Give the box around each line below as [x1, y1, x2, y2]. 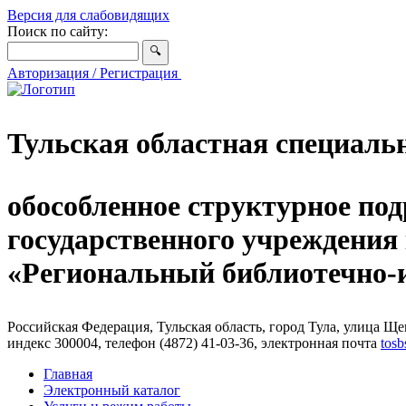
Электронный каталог [43, 382, 180, 398]
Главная [43, 366, 92, 382]
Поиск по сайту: [7, 24, 108, 39]
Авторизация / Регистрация [7, 65, 181, 81]
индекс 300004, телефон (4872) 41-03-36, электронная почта [7, 335, 381, 351]
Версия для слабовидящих [7, 7, 169, 23]
